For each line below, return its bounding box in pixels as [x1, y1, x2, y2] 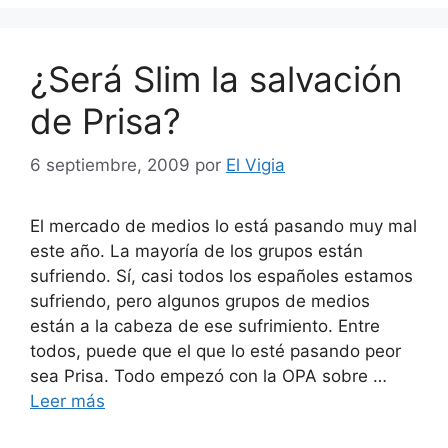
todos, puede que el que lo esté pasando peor [30, 341, 401, 361]
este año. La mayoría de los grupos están [30, 241, 363, 261]
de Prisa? [30, 99, 181, 142]
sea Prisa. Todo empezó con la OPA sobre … [30, 366, 387, 386]
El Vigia [226, 155, 285, 175]
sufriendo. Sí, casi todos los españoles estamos [30, 266, 413, 286]
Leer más [30, 391, 105, 411]
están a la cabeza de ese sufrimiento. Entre [30, 316, 380, 336]
